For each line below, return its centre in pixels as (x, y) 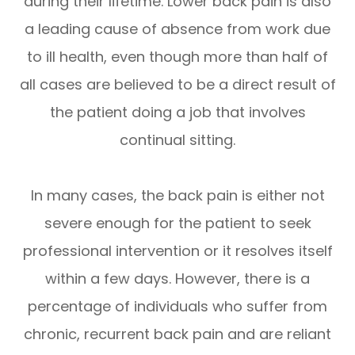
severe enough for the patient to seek (177, 223)
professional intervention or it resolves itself (177, 250)
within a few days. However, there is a (177, 278)
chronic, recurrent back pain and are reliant (177, 334)
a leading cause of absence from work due (177, 29)
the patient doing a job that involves (177, 112)
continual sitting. (177, 139)
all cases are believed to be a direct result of (177, 84)
